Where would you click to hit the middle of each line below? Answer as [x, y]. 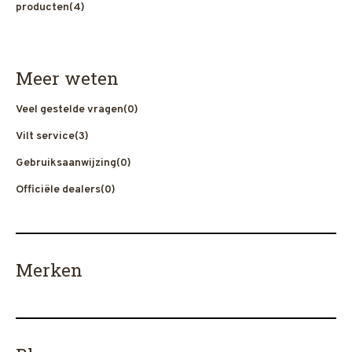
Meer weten [67, 78]
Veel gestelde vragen [70, 110]
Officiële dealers [58, 190]
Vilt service [45, 136]
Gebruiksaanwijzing [66, 163]
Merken [49, 270]
